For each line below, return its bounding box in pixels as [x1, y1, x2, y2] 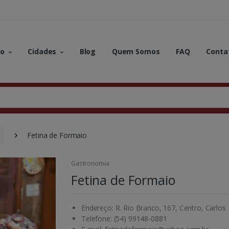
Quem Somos [111, 46, 160, 56]
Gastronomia [71, 159, 109, 168]
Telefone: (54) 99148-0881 [81, 214, 167, 224]
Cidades [28, 46, 57, 56]
